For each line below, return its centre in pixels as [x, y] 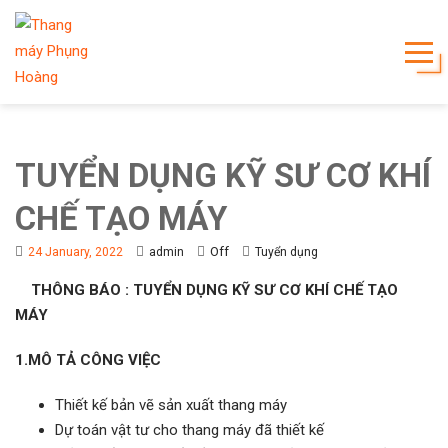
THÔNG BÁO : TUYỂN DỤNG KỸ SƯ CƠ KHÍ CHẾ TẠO [206, 290]
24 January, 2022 [75, 252]
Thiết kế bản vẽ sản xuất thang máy [171, 405]
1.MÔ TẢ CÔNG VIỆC [88, 360]
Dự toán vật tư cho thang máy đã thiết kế [189, 430]
